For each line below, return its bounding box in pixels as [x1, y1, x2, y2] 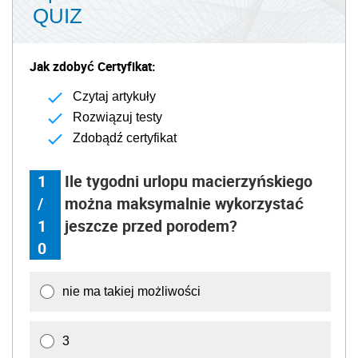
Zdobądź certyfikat [73, 131, 177, 145]
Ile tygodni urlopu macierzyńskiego [65, 170, 313, 193]
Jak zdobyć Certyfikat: [30, 58, 155, 76]
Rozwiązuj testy [73, 110, 162, 125]
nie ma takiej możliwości [62, 284, 201, 299]
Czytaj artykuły [73, 89, 156, 104]
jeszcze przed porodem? [65, 215, 238, 237]
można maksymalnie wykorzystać [65, 193, 304, 215]
